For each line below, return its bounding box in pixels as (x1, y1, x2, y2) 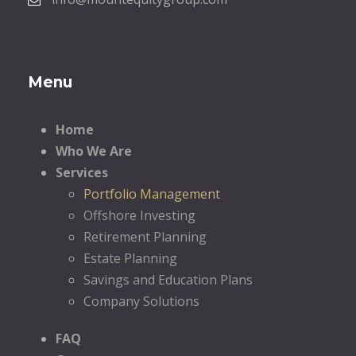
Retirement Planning (83, 227, 207, 246)
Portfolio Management (83, 184, 220, 203)
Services (56, 163, 108, 181)
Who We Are (56, 141, 132, 160)
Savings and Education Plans (83, 270, 253, 288)
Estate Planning (83, 249, 177, 267)
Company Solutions (83, 292, 199, 310)
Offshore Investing (83, 206, 195, 224)
